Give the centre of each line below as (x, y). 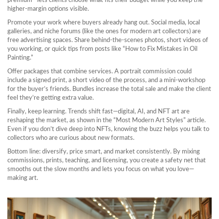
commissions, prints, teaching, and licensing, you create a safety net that (107, 161)
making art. (23, 178)
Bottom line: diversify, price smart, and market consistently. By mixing (104, 152)
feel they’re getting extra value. (51, 98)
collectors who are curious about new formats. (71, 138)
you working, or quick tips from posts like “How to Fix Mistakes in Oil (102, 49)
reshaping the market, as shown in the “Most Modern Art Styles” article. (107, 120)
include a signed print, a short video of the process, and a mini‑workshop (106, 80)
